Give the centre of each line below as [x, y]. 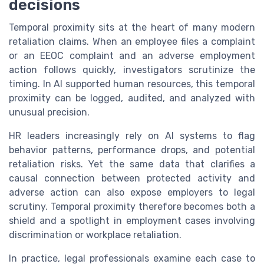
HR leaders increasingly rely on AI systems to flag [132, 136]
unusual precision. [49, 113]
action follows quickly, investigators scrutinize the [132, 70]
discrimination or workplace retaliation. [95, 235]
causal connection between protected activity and [132, 179]
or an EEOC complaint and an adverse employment [132, 56]
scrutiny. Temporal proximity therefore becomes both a [132, 207]
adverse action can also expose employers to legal [132, 193]
